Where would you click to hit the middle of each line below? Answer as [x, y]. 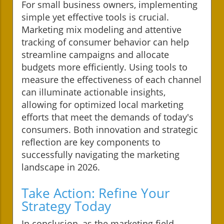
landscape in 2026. [61, 167]
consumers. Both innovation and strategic [110, 129]
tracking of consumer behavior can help [105, 42]
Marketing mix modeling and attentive [101, 29]
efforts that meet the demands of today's [107, 117]
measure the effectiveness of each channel [111, 79]
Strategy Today [66, 206]
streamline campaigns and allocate [95, 54]
